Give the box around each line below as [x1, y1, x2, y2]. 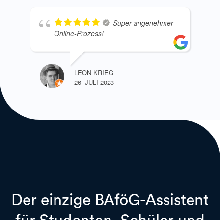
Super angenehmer [113, 17, 173, 27]
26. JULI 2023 [74, 77, 114, 87]
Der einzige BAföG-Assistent [11, 192, 209, 208]
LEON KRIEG [74, 67, 113, 77]
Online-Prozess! [54, 28, 104, 38]
